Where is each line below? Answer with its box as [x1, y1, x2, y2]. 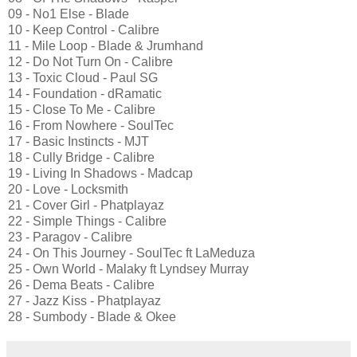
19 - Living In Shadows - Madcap [8, 166, 193, 180]
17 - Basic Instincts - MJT [8, 134, 149, 148]
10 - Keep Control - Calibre [8, 22, 159, 37]
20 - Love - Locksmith [8, 182, 128, 196]
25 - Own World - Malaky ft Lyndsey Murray [8, 261, 249, 276]
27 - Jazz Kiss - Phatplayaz [8, 293, 161, 308]
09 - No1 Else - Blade [8, 6, 129, 21]
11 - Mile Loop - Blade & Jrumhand [8, 38, 203, 53]
